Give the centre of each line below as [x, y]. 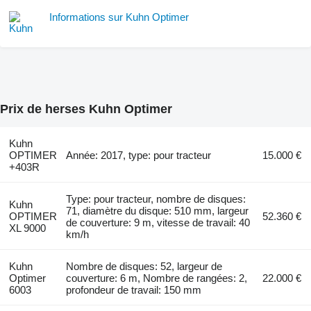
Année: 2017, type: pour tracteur [139, 155]
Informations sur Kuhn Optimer [119, 17]
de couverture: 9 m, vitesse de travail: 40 [158, 222]
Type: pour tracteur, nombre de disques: [156, 199]
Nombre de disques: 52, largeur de [144, 266]
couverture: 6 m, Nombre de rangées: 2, [157, 278]
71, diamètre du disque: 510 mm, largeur [158, 210]
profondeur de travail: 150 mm [134, 289]
